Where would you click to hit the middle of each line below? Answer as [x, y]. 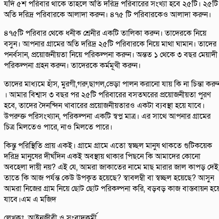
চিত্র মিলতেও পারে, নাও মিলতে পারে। [58, 127]
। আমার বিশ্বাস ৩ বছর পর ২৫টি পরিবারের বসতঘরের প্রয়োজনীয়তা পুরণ [107, 95]
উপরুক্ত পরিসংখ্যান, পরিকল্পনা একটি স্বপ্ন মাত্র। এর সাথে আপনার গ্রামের [107, 117]
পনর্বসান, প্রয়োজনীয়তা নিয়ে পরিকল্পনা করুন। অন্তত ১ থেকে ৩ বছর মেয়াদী [111, 55]
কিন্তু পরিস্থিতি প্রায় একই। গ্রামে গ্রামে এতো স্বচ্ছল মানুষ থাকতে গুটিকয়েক [108, 146]
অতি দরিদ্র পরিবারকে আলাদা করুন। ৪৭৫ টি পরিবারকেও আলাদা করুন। [108, 15]
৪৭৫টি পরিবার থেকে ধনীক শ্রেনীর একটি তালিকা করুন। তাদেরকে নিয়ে [105, 33]
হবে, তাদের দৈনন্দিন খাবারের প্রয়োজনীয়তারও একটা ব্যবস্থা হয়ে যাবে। [104, 106]
